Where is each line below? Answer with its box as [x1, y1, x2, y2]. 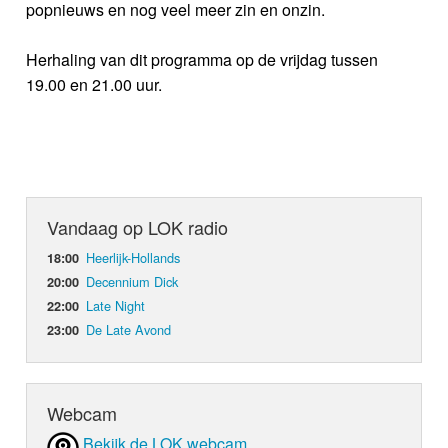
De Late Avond [86, 320, 172, 340]
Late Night [86, 296, 146, 316]
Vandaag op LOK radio [47, 214, 229, 241]
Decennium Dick [86, 272, 179, 292]
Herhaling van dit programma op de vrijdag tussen [26, 48, 379, 72]
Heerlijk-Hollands [86, 248, 181, 268]
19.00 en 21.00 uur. [26, 73, 163, 97]
